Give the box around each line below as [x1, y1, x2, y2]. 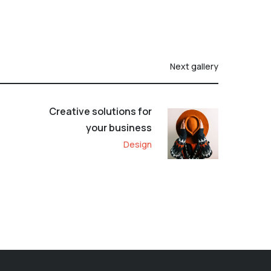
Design [123, 138, 152, 150]
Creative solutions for [49, 104, 152, 118]
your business [86, 120, 152, 134]
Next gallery [170, 60, 218, 72]
